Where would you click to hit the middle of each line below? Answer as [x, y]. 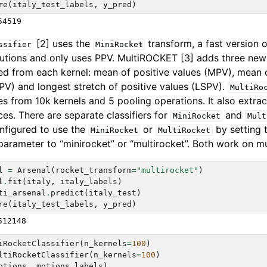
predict [68, 193]
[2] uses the [63, 44]
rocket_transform [94, 170]
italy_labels [89, 182]
